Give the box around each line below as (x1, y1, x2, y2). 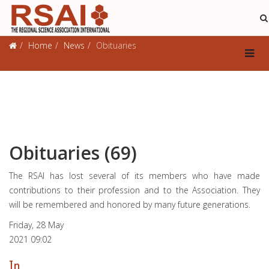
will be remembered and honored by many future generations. (9, 199, 253, 210)
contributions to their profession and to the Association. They (9, 184, 260, 196)
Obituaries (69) (9, 141, 137, 165)
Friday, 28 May (9, 219, 64, 231)
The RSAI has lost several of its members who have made (9, 170, 260, 181)
